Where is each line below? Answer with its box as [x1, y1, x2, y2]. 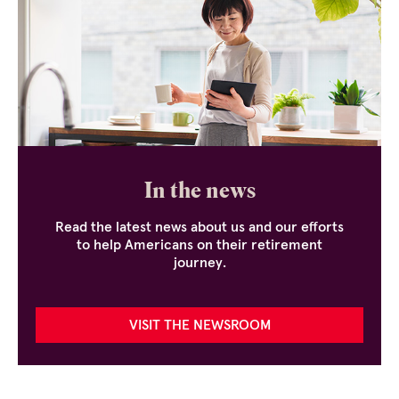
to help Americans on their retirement [77, 238, 322, 253]
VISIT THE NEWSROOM [128, 318, 271, 333]
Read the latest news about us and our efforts [55, 220, 344, 235]
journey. [173, 256, 226, 271]
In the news [143, 183, 256, 205]
